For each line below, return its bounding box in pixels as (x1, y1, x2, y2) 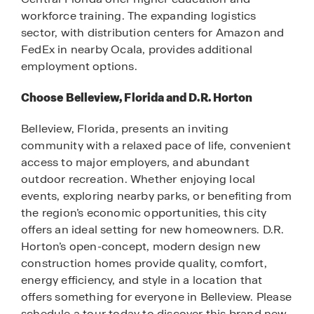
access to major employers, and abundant (21, 154, 250, 170)
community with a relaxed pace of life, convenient (21, 137, 291, 153)
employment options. (21, 59, 137, 74)
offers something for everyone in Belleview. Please (21, 289, 292, 304)
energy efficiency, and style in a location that (21, 272, 263, 287)
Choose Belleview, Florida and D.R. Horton (21, 90, 253, 105)
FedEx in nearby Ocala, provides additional (21, 42, 253, 57)
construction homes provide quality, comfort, (21, 255, 267, 271)
